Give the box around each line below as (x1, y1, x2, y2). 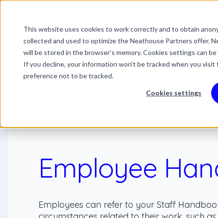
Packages (129, 47, 166, 57)
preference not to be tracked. (23, 72, 113, 80)
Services (88, 47, 121, 57)
